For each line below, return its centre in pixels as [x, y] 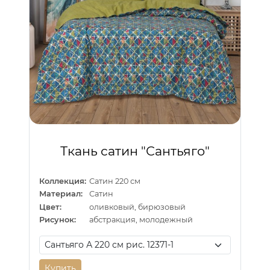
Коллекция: [63, 181]
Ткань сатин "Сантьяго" [135, 151]
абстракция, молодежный [141, 220]
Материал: [61, 194]
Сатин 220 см [115, 181]
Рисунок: [58, 220]
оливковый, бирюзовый [138, 207]
